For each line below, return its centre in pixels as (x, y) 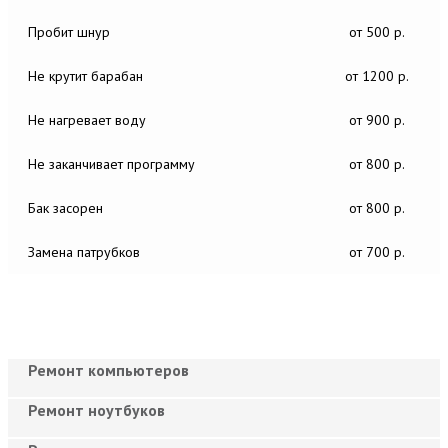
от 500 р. (377, 31)
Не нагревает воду (87, 119)
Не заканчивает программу (111, 163)
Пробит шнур (69, 31)
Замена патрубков (84, 251)
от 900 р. (377, 119)
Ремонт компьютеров (108, 369)
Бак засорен (65, 207)
